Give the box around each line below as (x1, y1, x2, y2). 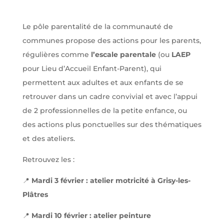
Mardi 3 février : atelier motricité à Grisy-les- (31, 176, 190, 185)
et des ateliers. (22, 134, 75, 143)
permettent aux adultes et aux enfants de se (22, 78, 183, 87)
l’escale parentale (90, 50, 156, 59)
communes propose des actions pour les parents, (22, 36, 201, 45)
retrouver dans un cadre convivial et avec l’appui (22, 92, 197, 101)
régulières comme (22, 50, 91, 59)
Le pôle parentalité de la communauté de (22, 22, 173, 31)
